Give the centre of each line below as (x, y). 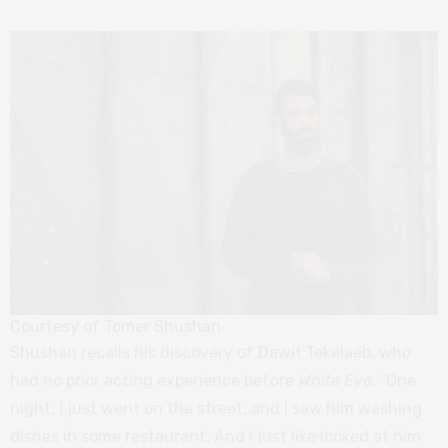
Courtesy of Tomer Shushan (115, 326)
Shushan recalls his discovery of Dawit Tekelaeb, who (210, 352)
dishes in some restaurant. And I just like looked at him (215, 436)
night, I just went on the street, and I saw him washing (216, 408)
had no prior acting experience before (154, 380)
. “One (394, 380)
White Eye (335, 380)
